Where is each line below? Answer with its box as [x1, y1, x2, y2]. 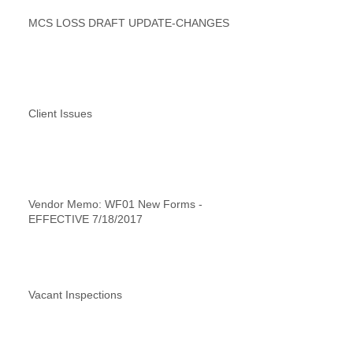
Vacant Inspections [28, 288, 122, 301]
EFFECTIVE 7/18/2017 [28, 212, 143, 225]
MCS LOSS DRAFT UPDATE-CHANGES [28, 16, 229, 29]
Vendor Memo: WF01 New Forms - [28, 197, 203, 210]
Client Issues [28, 106, 92, 120]
